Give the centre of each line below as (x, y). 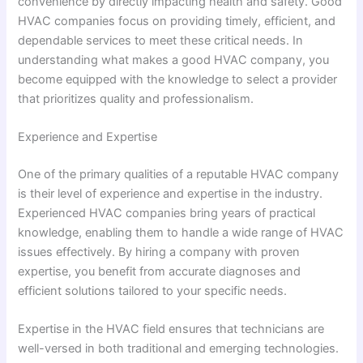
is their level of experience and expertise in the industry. (171, 194)
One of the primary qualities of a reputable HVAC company (179, 175)
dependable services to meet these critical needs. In (161, 40)
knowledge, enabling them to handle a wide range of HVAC (181, 233)
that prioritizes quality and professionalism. (136, 98)
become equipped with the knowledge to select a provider (178, 79)
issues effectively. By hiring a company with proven (159, 252)
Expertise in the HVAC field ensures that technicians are (171, 329)
